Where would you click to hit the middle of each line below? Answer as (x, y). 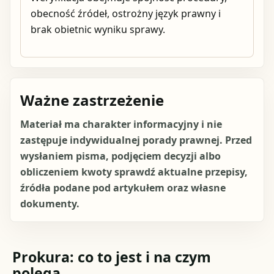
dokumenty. (50, 203)
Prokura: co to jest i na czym (112, 257)
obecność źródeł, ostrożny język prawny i (126, 13)
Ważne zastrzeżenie (92, 100)
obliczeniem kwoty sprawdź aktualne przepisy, (134, 172)
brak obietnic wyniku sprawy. (98, 29)
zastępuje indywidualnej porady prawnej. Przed (136, 140)
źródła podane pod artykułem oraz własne (123, 187)
